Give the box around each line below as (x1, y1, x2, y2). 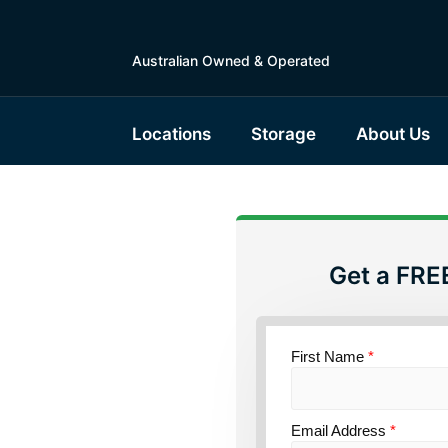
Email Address (291, 422, 390, 439)
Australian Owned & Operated (132, 52, 330, 69)
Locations (132, 124, 211, 144)
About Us (356, 124, 430, 144)
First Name (291, 348, 368, 365)
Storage (251, 124, 316, 144)
